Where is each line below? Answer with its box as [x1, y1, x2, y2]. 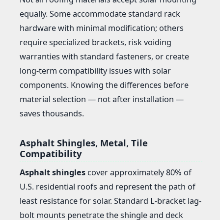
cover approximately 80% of [85, 166, 192, 178]
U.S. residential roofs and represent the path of [20, 181, 195, 192]
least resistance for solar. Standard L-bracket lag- [20, 195, 201, 206]
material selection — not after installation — [20, 94, 184, 105]
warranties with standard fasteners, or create [20, 51, 189, 62]
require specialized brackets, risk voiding [20, 37, 171, 48]
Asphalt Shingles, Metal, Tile [20, 136, 148, 149]
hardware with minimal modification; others [20, 23, 184, 34]
